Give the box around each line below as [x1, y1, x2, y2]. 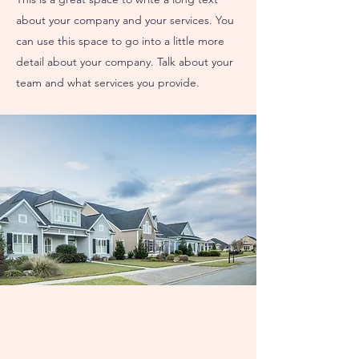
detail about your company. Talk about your [16, 54, 233, 69]
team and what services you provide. [16, 75, 200, 90]
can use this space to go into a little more [16, 34, 224, 48]
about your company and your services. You [16, 13, 234, 27]
